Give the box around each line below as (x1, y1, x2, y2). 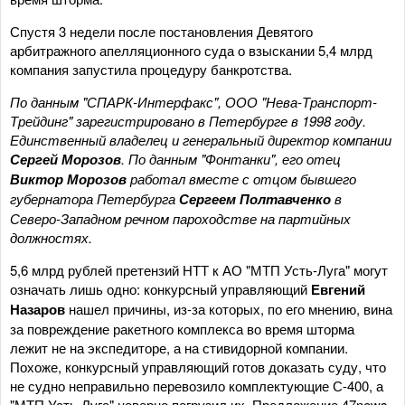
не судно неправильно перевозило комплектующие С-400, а (10, 375, 383, 395)
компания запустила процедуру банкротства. (10, 59, 292, 79)
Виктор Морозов (10, 168, 127, 189)
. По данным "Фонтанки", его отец (121, 148, 341, 168)
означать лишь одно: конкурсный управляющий (10, 278, 311, 298)
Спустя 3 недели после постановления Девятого (10, 21, 313, 41)
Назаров (10, 298, 65, 319)
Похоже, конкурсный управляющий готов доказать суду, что (10, 356, 386, 376)
